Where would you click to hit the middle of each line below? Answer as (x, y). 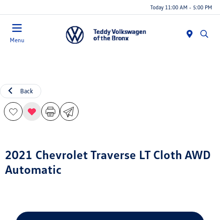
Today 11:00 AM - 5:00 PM (181, 7)
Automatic (33, 169)
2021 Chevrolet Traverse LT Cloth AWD (108, 154)
